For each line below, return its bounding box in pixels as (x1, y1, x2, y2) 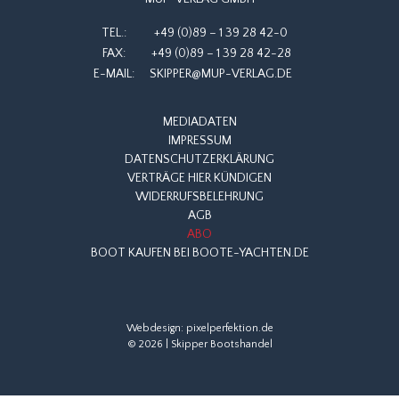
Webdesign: (126, 322, 186, 335)
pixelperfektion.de (185, 322, 273, 335)
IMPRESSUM (167, 134, 232, 149)
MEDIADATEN (162, 115, 237, 130)
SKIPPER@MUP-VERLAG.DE (150, 67, 292, 82)
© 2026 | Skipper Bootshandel (126, 338, 273, 351)
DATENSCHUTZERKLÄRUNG (125, 152, 274, 167)
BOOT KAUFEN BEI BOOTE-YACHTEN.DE (90, 246, 309, 261)
